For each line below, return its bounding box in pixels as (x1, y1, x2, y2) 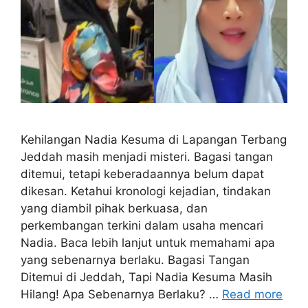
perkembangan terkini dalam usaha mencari (21, 219, 263, 233)
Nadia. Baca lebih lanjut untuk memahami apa (21, 236, 275, 250)
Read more (222, 287, 283, 302)
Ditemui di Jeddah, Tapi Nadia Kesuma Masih (21, 270, 272, 285)
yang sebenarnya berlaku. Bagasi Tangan (21, 253, 250, 267)
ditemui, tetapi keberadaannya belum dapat (21, 167, 264, 181)
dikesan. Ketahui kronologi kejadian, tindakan (21, 184, 271, 199)
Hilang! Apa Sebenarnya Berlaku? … (21, 287, 222, 302)
